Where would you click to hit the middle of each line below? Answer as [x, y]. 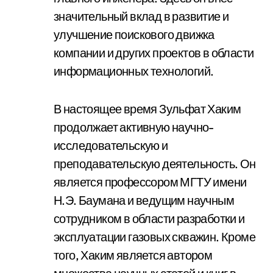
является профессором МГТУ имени [150, 182]
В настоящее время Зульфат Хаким [147, 109]
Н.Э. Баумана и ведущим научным [144, 200]
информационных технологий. [134, 71]
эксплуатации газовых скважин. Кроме [154, 237]
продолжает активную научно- [134, 127]
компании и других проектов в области [154, 53]
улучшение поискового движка [134, 34]
